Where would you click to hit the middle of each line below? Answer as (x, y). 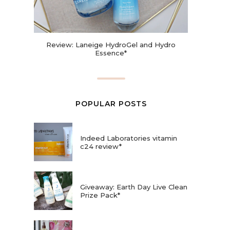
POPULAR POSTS (111, 104)
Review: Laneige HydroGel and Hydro (111, 45)
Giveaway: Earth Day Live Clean (134, 187)
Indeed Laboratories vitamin (129, 138)
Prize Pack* (100, 195)
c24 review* (101, 146)
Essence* (111, 53)
